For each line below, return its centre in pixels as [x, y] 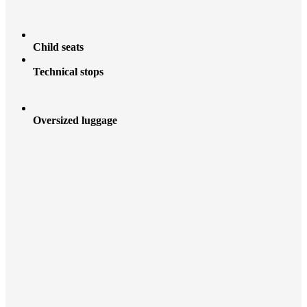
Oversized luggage [75, 121]
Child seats [58, 47]
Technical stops [68, 72]
